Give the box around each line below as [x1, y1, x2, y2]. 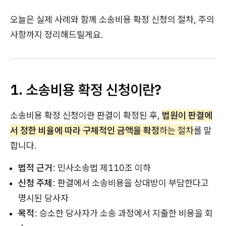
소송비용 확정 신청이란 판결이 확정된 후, [10, 109, 162, 121]
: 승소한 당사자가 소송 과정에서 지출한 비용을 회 [34, 207, 213, 219]
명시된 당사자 [18, 192, 69, 204]
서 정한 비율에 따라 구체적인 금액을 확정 [10, 125, 159, 136]
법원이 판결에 [162, 109, 212, 121]
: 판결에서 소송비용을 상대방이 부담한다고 [52, 177, 209, 189]
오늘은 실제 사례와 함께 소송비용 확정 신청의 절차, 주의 [10, 14, 214, 25]
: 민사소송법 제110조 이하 [52, 162, 151, 174]
